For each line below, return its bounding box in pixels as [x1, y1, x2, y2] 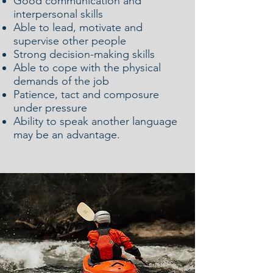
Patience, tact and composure [13, 87, 159, 101]
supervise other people [13, 34, 126, 48]
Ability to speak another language [13, 114, 177, 128]
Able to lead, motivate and [13, 20, 143, 34]
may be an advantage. [13, 127, 120, 141]
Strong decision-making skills [13, 47, 155, 61]
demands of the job [13, 74, 109, 88]
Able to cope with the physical [13, 60, 161, 74]
